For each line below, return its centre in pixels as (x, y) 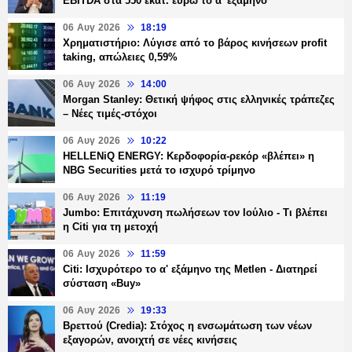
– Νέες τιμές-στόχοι (110, 114)
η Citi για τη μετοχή (110, 227)
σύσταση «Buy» (102, 284)
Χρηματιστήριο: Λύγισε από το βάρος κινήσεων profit (195, 43)
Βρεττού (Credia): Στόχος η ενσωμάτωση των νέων (187, 326)
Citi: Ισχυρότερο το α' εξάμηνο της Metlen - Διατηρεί (190, 269)
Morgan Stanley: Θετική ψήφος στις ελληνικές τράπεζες (199, 100)
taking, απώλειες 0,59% (120, 57)
